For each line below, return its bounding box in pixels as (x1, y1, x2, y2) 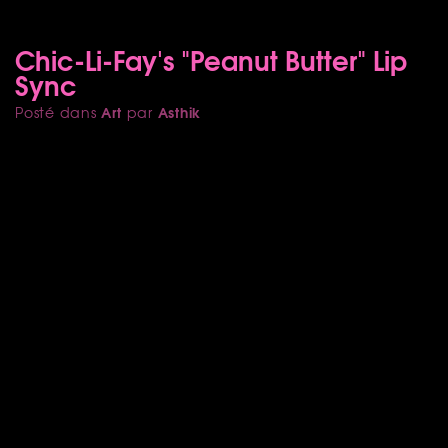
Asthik (157, 100, 202, 123)
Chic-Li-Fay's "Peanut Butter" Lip (15, 38, 407, 79)
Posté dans (15, 101, 102, 122)
